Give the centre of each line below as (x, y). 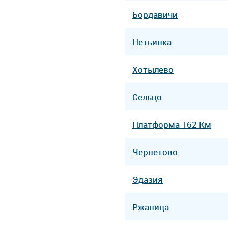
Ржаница (151, 207)
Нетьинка (152, 42)
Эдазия (148, 179)
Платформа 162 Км (172, 124)
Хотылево (153, 69)
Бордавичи (155, 14)
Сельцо (147, 97)
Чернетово (155, 152)
